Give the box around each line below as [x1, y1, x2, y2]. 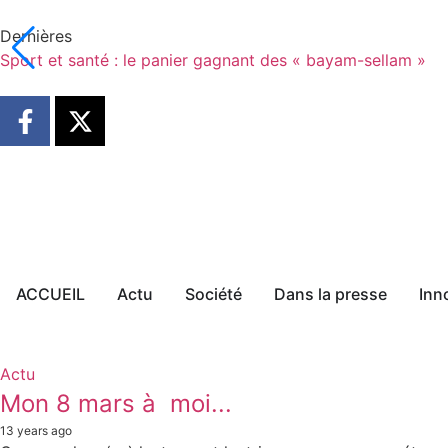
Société [185, 284, 242, 304]
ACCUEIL [16, 284, 85, 304]
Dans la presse [274, 284, 387, 304]
